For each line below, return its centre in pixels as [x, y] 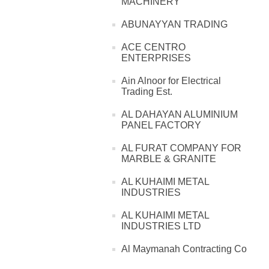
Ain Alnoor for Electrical [171, 81]
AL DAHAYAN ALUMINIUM [180, 115]
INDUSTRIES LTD [161, 226]
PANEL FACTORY [161, 125]
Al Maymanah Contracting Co [184, 249]
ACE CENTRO [153, 47]
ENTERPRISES [156, 58]
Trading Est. [147, 92]
